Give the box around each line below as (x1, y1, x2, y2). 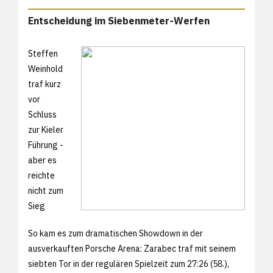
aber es (28, 154, 57, 166)
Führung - (28, 139, 63, 151)
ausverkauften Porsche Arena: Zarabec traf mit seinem (28, 243, 236, 254)
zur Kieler (28, 124, 63, 135)
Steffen (28, 48, 58, 59)
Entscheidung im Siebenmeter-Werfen (28, 14, 210, 27)
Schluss (28, 108, 57, 120)
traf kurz (28, 78, 61, 90)
